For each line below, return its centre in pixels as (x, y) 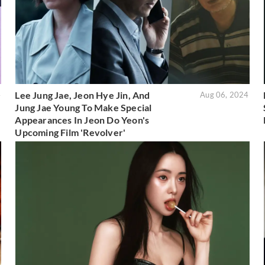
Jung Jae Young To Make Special (83, 108)
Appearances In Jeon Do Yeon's (82, 120)
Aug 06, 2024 (224, 95)
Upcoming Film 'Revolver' (70, 132)
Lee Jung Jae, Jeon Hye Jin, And (83, 95)
